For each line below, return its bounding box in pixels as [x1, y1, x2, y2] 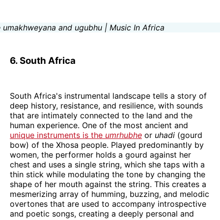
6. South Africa [10, 55, 76, 66]
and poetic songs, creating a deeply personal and [10, 208, 194, 219]
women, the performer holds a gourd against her [10, 149, 191, 160]
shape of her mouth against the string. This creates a [10, 179, 206, 189]
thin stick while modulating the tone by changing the [10, 169, 205, 179]
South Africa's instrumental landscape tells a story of [10, 90, 207, 101]
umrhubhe [105, 130, 142, 140]
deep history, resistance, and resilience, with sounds [10, 100, 203, 110]
